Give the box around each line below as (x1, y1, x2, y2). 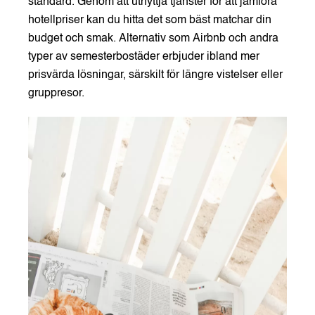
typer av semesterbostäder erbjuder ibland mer (28, 51, 259, 63)
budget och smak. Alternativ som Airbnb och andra (28, 32, 278, 44)
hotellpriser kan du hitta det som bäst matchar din (28, 14, 271, 26)
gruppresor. (28, 87, 84, 99)
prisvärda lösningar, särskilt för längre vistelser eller (28, 69, 283, 81)
